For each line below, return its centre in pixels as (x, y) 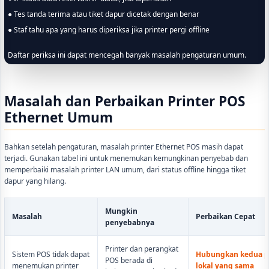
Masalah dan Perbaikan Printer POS (125, 101)
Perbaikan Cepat (225, 217)
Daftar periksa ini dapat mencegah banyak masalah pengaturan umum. (127, 55)
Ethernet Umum (59, 118)
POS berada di (129, 261)
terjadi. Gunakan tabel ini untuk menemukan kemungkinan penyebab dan (126, 159)
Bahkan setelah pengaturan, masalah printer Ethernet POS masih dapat (124, 147)
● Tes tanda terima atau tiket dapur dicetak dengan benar (107, 14)
